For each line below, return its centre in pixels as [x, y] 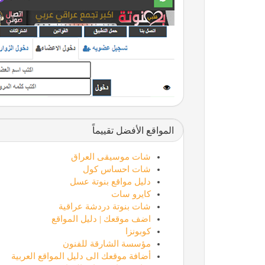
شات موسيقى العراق [111, 156]
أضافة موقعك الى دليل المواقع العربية [81, 256]
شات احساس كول [117, 169]
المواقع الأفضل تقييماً [133, 130]
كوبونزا [138, 231]
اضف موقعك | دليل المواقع [101, 219]
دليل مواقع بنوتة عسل [110, 181]
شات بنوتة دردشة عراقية [104, 206]
